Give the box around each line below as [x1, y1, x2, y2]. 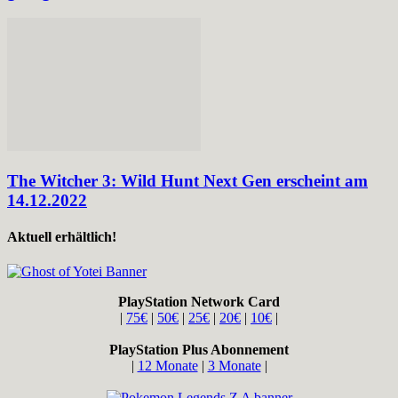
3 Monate [207, 358, 261, 374]
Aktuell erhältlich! [7, 229, 116, 245]
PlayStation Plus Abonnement [109, 342, 289, 358]
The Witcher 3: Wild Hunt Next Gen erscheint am [7, 171, 368, 190]
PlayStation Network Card [118, 294, 280, 310]
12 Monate [137, 358, 198, 374]
